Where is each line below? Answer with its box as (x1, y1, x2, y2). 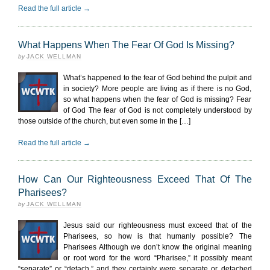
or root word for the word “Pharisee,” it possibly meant (63, 254, 252, 262)
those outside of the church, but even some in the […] (18, 117, 190, 125)
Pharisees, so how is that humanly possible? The (63, 232, 252, 240)
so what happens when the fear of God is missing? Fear (63, 95, 252, 104)
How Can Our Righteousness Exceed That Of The (18, 174, 252, 184)
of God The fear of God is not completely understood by (63, 106, 252, 115)
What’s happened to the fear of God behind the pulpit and (63, 74, 252, 82)
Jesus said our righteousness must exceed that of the (63, 221, 252, 230)
